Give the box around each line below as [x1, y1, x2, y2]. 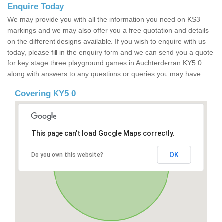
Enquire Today [7, 2, 64, 12]
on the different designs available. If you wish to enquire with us [7, 37, 206, 46]
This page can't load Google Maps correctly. [31, 129, 175, 138]
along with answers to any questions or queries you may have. [7, 70, 203, 78]
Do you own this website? [31, 151, 103, 159]
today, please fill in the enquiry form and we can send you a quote [7, 48, 213, 56]
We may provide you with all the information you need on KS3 [7, 15, 200, 24]
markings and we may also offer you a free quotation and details [7, 26, 209, 35]
